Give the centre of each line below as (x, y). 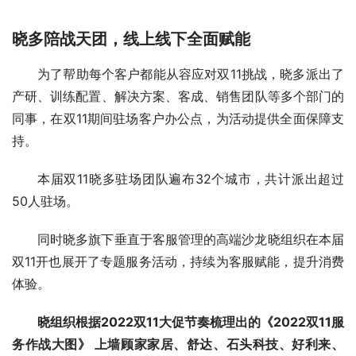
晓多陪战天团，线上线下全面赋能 (131, 39)
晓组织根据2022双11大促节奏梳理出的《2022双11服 (191, 322)
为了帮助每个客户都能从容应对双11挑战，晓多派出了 (191, 74)
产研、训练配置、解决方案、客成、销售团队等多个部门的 (178, 97)
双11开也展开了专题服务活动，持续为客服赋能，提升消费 (178, 262)
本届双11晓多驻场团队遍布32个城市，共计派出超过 (191, 179)
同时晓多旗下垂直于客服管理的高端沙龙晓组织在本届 (191, 240)
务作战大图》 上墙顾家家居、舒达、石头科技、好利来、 (178, 344)
